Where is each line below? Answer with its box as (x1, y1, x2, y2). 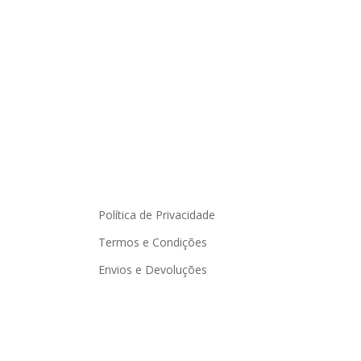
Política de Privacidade (98, 207, 215, 222)
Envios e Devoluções (98, 262, 207, 277)
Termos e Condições (98, 234, 207, 250)
